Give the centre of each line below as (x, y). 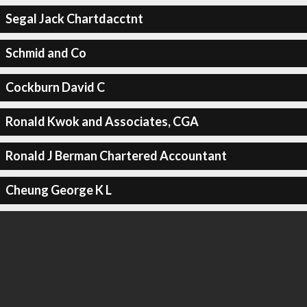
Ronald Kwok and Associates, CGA (102, 121)
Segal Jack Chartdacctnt (74, 19)
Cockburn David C (55, 87)
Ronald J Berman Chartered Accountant (116, 156)
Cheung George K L (58, 190)
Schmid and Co (46, 53)
